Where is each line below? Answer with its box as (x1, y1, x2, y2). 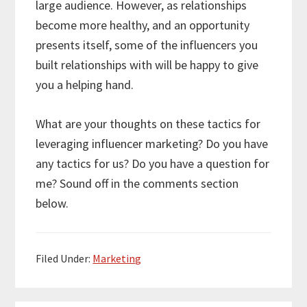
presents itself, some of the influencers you (36, 36, 258, 53)
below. (36, 195, 69, 211)
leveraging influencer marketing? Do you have (36, 135, 269, 151)
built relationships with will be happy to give (36, 56, 259, 73)
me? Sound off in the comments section (36, 175, 239, 191)
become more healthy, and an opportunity (36, 16, 250, 33)
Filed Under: (36, 251, 93, 265)
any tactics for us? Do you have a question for (36, 155, 270, 171)
